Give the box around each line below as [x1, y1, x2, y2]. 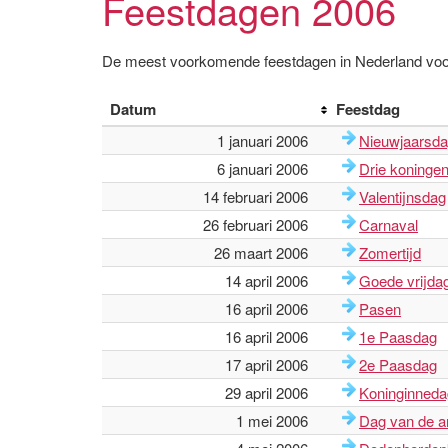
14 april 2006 [225, 270, 308, 291]
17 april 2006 [225, 354, 308, 375]
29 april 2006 [225, 382, 308, 403]
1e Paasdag [359, 326, 437, 347]
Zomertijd [359, 242, 421, 263]
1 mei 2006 [236, 410, 308, 431]
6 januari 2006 [217, 158, 308, 179]
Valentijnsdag [359, 186, 446, 207]
